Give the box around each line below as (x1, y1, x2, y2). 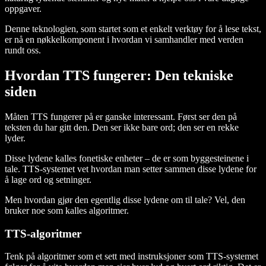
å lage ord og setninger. (5, 174, 91, 185)
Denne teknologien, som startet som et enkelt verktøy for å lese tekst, (5, 24, 261, 34)
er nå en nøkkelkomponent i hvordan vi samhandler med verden (5, 34, 243, 45)
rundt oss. (5, 45, 41, 56)
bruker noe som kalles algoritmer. (5, 205, 131, 216)
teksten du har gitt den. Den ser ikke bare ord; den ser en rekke (5, 122, 239, 132)
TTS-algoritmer (5, 227, 81, 240)
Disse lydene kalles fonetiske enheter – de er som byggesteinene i (5, 153, 249, 163)
